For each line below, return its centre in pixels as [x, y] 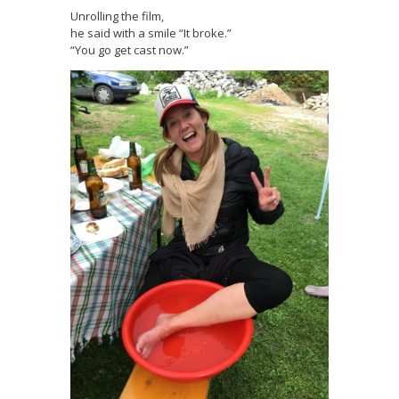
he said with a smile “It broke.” [151, 33]
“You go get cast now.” [130, 49]
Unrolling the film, [117, 16]
